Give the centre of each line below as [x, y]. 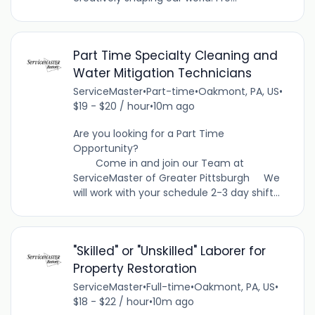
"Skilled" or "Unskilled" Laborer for [169, 251]
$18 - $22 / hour [111, 301]
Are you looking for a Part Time [148, 134]
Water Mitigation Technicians [162, 73]
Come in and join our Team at [158, 163]
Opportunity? [180, 149]
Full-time [168, 287]
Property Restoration [135, 268]
